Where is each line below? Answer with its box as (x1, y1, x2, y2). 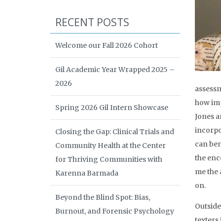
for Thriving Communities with (55, 155, 162, 164)
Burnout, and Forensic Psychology (55, 207, 174, 216)
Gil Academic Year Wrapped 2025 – (55, 65, 175, 74)
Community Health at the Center (55, 141, 166, 150)
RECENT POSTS (55, 15, 129, 29)
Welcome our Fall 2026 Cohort (55, 41, 158, 50)
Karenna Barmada (55, 169, 118, 178)
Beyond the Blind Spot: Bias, (55, 193, 150, 202)
